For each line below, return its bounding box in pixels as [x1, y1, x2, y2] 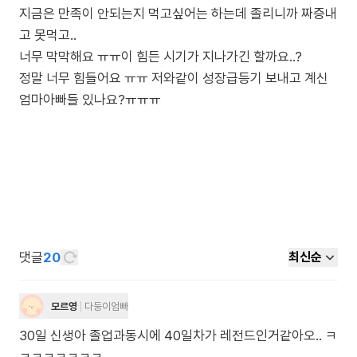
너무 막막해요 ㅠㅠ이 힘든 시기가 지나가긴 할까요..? [19, 49, 302, 65]
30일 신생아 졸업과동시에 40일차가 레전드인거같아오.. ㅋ [19, 328, 337, 343]
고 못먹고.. [19, 27, 76, 43]
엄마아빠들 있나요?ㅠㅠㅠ [19, 92, 161, 108]
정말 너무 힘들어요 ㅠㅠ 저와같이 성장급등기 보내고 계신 [19, 70, 328, 86]
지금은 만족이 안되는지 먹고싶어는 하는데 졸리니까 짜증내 [19, 6, 337, 22]
